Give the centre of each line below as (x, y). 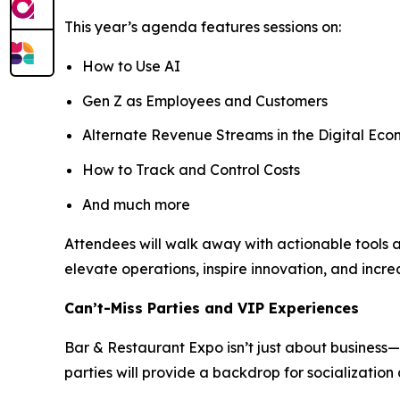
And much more (136, 204)
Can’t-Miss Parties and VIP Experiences (212, 308)
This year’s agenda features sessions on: (203, 27)
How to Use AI (131, 66)
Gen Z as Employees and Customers (205, 100)
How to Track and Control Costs (191, 169)
